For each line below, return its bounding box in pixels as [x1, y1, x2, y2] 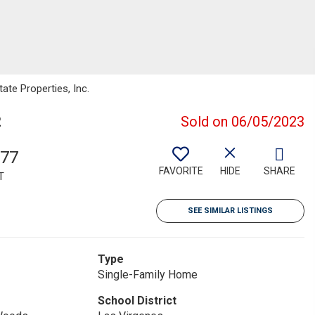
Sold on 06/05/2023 [181, 113, 304, 130]
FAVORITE [158, 165, 203, 176]
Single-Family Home [97, 268, 198, 281]
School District [97, 294, 176, 307]
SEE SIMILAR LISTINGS [188, 206, 273, 215]
